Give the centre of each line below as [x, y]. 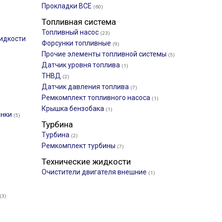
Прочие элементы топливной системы [105, 54]
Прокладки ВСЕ [67, 6]
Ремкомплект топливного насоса [97, 98]
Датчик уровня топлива [82, 65]
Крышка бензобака [74, 109]
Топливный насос [71, 32]
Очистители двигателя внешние [95, 172]
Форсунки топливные [77, 43]
